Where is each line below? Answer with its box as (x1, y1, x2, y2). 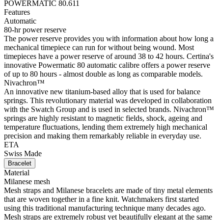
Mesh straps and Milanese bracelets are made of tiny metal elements (4, 186, 213, 195)
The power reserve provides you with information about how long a (4, 34, 214, 43)
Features (4, 8, 30, 17)
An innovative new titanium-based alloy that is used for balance (4, 87, 200, 96)
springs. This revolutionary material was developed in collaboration (4, 96, 212, 105)
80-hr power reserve (4, 26, 68, 34)
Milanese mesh (4, 177, 52, 186)
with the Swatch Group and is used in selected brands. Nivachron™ (4, 105, 214, 114)
